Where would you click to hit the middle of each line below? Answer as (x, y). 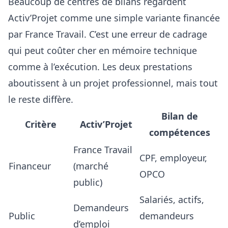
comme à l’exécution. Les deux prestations (100, 66)
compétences (179, 132)
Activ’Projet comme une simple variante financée (114, 18)
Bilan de (179, 116)
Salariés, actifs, (172, 199)
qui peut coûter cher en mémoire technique (103, 50)
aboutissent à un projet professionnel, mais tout (113, 83)
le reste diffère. (41, 99)
